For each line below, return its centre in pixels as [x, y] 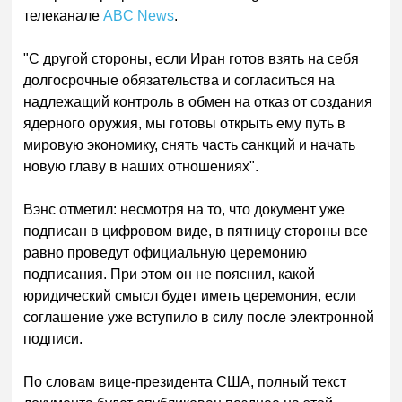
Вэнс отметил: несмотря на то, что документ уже [184, 209]
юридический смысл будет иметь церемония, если [190, 295]
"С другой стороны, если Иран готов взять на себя [192, 58]
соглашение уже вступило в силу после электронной [199, 317]
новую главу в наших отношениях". [141, 166]
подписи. [53, 338]
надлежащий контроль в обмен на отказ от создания [198, 101]
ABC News [139, 15]
